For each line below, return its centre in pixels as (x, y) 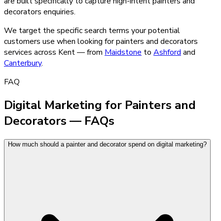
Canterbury (23, 63)
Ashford (167, 52)
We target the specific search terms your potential (92, 30)
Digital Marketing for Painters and (100, 105)
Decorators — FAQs (59, 121)
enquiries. (58, 12)
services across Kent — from (54, 52)
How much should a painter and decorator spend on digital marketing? (107, 144)
